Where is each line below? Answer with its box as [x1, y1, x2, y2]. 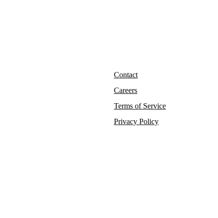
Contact [114, 70, 138, 79]
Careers [114, 86, 137, 94]
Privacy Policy [114, 117, 159, 126]
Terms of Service [114, 101, 166, 110]
